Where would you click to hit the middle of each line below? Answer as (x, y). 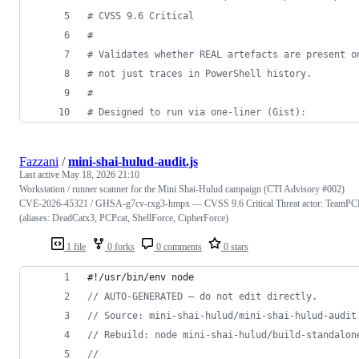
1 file (75, 246)
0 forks (120, 246)
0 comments (178, 246)
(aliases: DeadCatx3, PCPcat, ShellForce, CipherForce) (124, 218)
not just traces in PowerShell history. (202, 73)
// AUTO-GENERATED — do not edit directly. (202, 296)
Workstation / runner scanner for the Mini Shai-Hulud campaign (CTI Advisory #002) (182, 189)
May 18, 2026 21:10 (101, 174)
